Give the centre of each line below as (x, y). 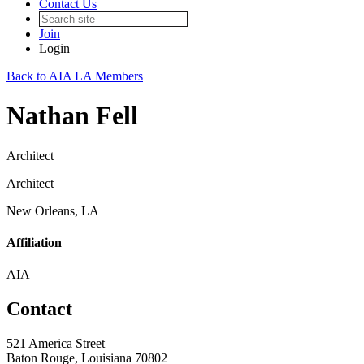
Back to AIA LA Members (75, 76)
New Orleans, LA (53, 210)
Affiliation (34, 243)
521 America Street (56, 344)
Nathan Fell (72, 116)
